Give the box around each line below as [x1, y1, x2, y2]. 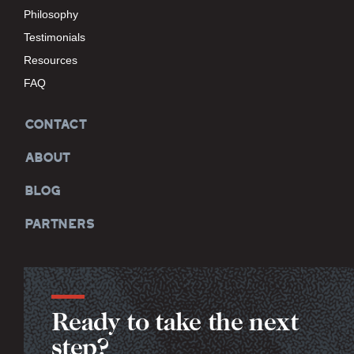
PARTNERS [24, 215, 94, 233]
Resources [24, 54, 77, 67]
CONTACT [24, 115, 86, 134]
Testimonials [24, 31, 85, 44]
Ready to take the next [51, 312, 298, 338]
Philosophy [24, 8, 78, 21]
